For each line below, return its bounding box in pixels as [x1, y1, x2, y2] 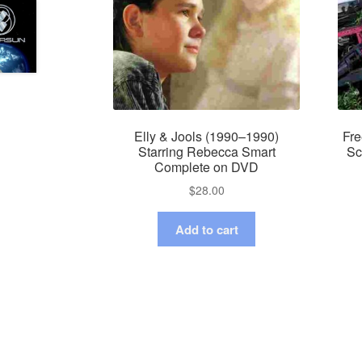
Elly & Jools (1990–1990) [134, 126, 280, 145]
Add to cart [175, 220, 238, 238]
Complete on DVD [154, 157, 259, 176]
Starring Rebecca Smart [137, 141, 276, 161]
